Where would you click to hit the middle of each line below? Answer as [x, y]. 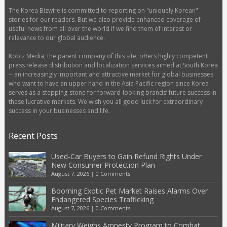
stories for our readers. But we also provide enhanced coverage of [104, 20]
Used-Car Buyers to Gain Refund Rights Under [126, 157]
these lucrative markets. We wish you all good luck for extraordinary [105, 102]
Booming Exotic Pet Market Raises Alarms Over [129, 191]
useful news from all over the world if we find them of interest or [100, 29]
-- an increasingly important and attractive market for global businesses [111, 74]
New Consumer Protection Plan [103, 165]
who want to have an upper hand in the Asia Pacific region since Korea [108, 84]
